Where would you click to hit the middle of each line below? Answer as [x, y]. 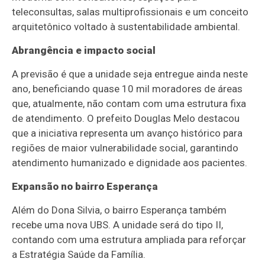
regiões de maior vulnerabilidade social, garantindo [125, 148]
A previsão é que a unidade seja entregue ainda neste [130, 74]
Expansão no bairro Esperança [85, 186]
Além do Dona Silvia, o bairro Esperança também [119, 210]
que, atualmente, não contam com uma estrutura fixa [129, 103]
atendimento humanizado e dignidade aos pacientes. [130, 162]
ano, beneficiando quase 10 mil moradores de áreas [127, 88]
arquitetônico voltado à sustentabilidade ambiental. [126, 26]
